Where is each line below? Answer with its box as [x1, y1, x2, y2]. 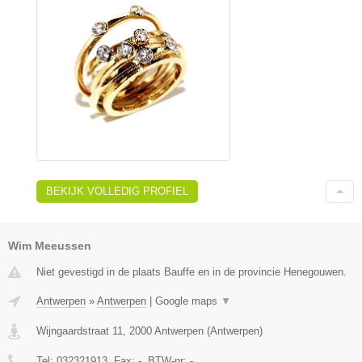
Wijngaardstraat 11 [36, 325, 123, 338]
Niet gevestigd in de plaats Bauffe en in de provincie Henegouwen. [36, 266, 347, 279]
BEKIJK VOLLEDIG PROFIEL [46, 185, 188, 198]
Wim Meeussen [8, 239, 91, 253]
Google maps [155, 295, 221, 308]
